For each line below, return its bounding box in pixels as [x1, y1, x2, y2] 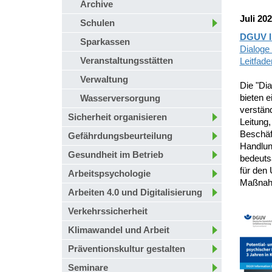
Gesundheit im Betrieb [68, 149, 163, 160]
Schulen [80, 18, 115, 28]
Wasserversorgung [80, 93, 160, 103]
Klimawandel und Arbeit [68, 225, 169, 235]
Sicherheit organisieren [68, 112, 167, 122]
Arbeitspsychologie [68, 168, 151, 178]
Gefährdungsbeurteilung [68, 131, 172, 141]
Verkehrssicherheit [68, 206, 148, 216]
